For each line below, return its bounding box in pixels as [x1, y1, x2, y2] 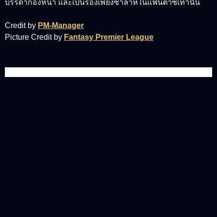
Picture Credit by [5, 32, 64, 41]
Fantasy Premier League [64, 32, 154, 41]
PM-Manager [38, 21, 84, 30]
